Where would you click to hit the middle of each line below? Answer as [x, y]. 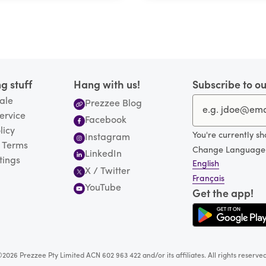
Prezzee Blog [114, 104]
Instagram [108, 137]
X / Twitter [108, 171]
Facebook [106, 121]
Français [208, 179]
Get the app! [223, 195]
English [206, 164]
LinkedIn [104, 155]
